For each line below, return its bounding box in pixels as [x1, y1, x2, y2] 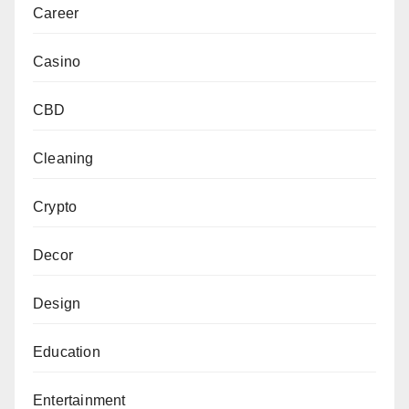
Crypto [33, 199, 78, 215]
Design [33, 296, 81, 312]
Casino [33, 54, 81, 70]
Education [33, 344, 100, 361]
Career [33, 5, 79, 22]
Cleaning [33, 151, 94, 167]
